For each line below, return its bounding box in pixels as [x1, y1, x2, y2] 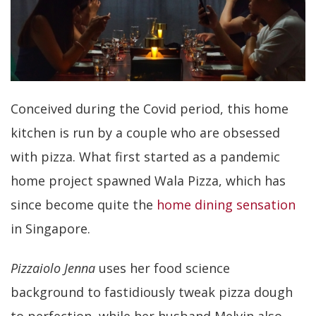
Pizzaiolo [11, 260, 61, 277]
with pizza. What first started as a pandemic [11, 148, 280, 166]
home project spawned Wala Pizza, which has [11, 172, 286, 190]
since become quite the [11, 196, 157, 214]
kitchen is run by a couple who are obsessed [11, 124, 280, 142]
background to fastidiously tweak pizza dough [11, 284, 293, 301]
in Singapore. [11, 220, 90, 238]
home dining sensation [157, 196, 296, 214]
